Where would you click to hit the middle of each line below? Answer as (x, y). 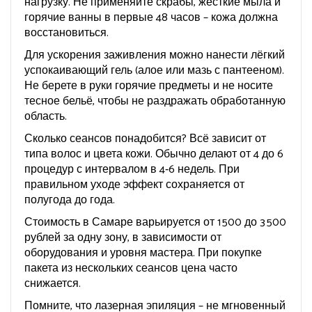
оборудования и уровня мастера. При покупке (143, 253)
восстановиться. (67, 33)
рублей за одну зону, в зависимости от (123, 238)
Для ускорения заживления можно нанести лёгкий (155, 55)
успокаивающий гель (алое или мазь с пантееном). (154, 71)
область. (46, 117)
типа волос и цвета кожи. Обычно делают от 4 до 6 (154, 154)
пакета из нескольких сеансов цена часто (131, 268)
